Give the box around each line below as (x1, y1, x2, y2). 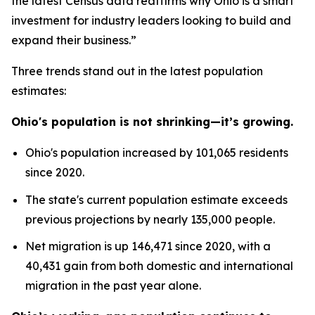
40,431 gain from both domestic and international (25, 259, 293, 274)
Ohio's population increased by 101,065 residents (25, 146, 288, 160)
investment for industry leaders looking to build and (11, 13, 291, 27)
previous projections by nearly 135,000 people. (25, 212, 275, 226)
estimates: (11, 84, 66, 98)
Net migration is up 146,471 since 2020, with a (25, 239, 271, 254)
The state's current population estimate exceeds (25, 192, 288, 207)
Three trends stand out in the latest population (11, 64, 263, 78)
